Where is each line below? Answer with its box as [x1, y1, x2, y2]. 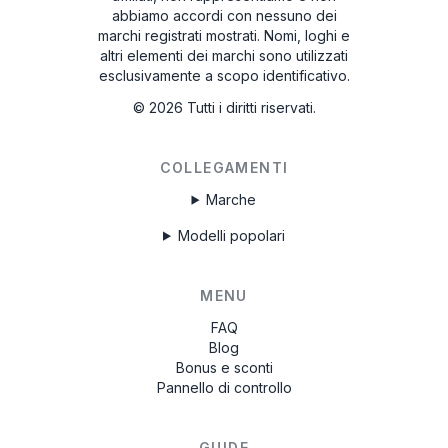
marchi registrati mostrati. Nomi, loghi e [98, 26, 350, 44]
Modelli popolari [177, 226, 285, 244]
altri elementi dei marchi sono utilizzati [100, 46, 348, 64]
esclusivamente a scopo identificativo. [98, 66, 350, 84]
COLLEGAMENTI [159, 158, 289, 176]
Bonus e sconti [175, 358, 273, 376]
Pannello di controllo [156, 378, 292, 396]
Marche [206, 190, 257, 208]
